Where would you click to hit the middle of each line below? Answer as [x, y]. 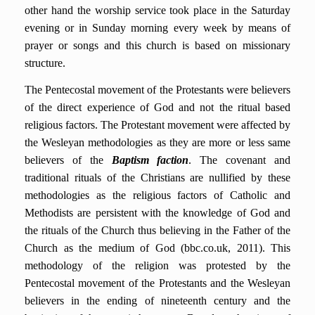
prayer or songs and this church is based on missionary [157, 45]
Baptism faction [146, 160]
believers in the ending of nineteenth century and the [157, 301]
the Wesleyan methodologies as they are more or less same [157, 142]
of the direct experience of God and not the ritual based [157, 107]
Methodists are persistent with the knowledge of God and [157, 213]
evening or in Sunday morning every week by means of [157, 28]
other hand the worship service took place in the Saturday [157, 10]
